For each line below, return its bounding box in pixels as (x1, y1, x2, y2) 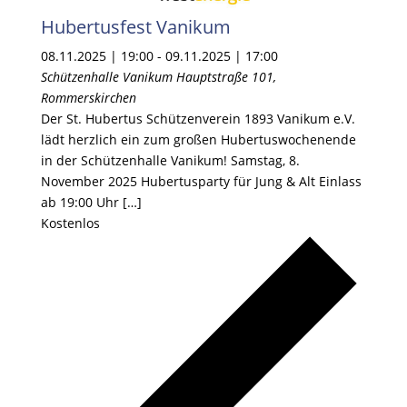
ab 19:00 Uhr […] (40, 194, 142, 212)
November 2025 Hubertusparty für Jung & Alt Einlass (40, 173, 362, 191)
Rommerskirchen (40, 89, 136, 107)
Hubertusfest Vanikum (40, 15, 231, 40)
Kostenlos (40, 214, 100, 233)
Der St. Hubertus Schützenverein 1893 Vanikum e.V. (40, 110, 355, 128)
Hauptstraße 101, (175, 68, 276, 86)
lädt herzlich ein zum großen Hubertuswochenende (40, 131, 356, 149)
